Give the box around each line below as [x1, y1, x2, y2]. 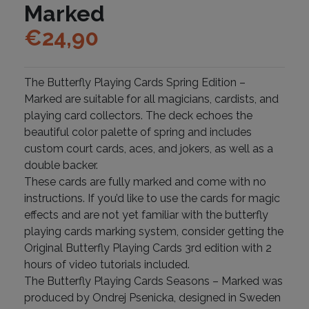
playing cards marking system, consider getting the [24, 224, 283, 238]
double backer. [24, 158, 98, 172]
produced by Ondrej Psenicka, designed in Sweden [24, 290, 281, 304]
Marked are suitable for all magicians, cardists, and [24, 92, 279, 106]
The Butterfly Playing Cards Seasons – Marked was [24, 274, 283, 288]
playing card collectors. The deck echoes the [24, 108, 252, 122]
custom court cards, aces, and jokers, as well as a [24, 141, 273, 155]
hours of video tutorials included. [24, 257, 190, 271]
